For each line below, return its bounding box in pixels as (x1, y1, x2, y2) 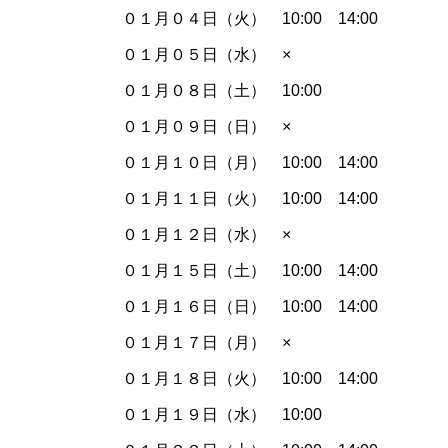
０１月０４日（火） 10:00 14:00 (122, 10, 378, 28)
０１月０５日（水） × (122, 46, 291, 64)
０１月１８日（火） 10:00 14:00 (122, 370, 378, 388)
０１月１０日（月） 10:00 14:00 (122, 154, 378, 172)
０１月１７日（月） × (122, 334, 291, 352)
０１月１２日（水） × (122, 226, 291, 244)
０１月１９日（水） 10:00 (122, 406, 338, 424)
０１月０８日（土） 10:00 (122, 82, 322, 100)
